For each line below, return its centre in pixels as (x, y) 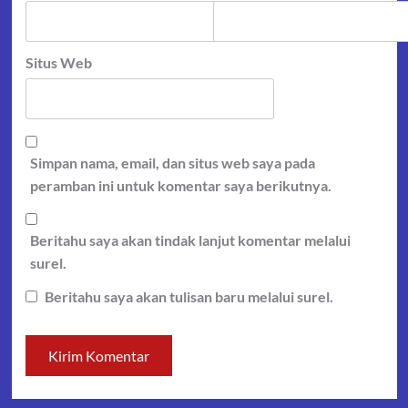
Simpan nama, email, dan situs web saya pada (172, 163)
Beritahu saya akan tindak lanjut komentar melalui (190, 240)
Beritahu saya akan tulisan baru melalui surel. (189, 297)
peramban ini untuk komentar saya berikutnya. (180, 186)
